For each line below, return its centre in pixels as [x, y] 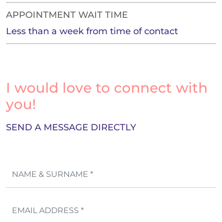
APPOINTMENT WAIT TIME [67, 15]
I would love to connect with [107, 88]
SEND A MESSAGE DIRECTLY [71, 128]
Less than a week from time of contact [92, 31]
